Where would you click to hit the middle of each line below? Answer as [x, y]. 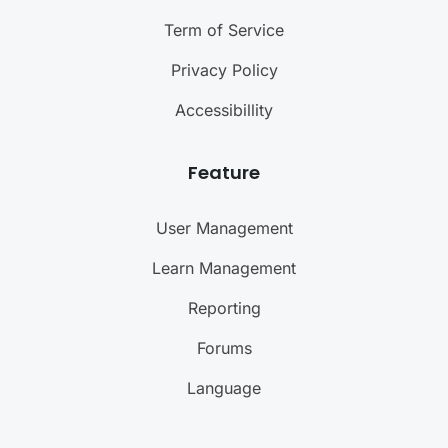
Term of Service [224, 30]
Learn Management [224, 268]
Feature [224, 173]
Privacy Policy [224, 70]
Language [224, 388]
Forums [224, 348]
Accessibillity [224, 110]
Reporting [224, 308]
